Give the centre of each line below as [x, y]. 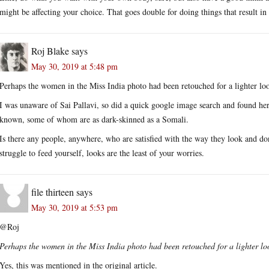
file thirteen [53, 192]
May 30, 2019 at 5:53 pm [74, 207]
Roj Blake [50, 50]
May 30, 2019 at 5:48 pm [74, 66]
